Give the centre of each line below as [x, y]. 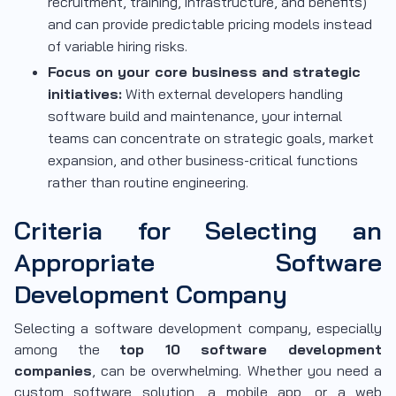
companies [53, 370]
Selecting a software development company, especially [198, 327]
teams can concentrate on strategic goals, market [211, 137]
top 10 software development [251, 349]
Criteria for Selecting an [198, 230]
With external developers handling [232, 93]
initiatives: [85, 93]
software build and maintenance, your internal [195, 115]
